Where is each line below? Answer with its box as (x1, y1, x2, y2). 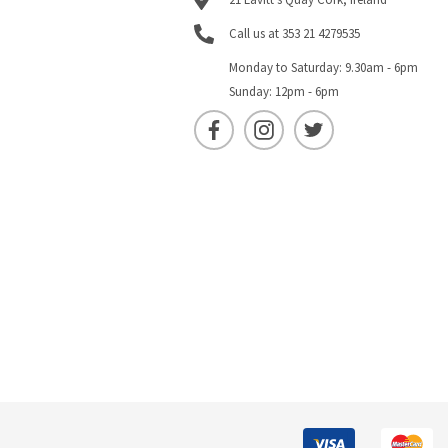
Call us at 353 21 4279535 (229, 25, 361, 43)
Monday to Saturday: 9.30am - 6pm (229, 59, 419, 77)
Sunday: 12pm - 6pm (229, 83, 340, 101)
